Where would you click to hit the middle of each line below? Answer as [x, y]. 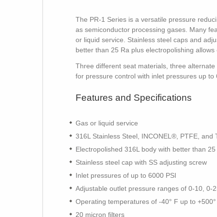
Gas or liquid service [107, 123]
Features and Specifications [134, 97]
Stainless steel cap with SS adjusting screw [141, 162]
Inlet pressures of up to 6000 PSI [126, 175]
